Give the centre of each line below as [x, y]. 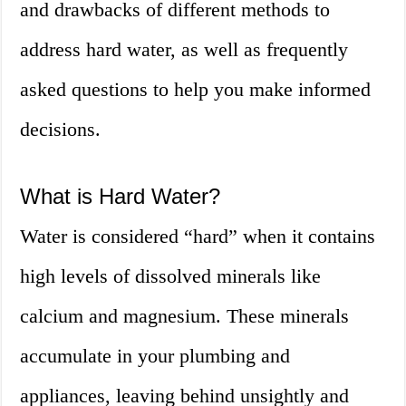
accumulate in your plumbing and [155, 356]
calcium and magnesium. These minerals [185, 316]
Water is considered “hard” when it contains [198, 237]
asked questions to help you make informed [196, 90]
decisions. [61, 130]
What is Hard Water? [121, 197]
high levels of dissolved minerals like [171, 276]
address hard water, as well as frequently [184, 50]
